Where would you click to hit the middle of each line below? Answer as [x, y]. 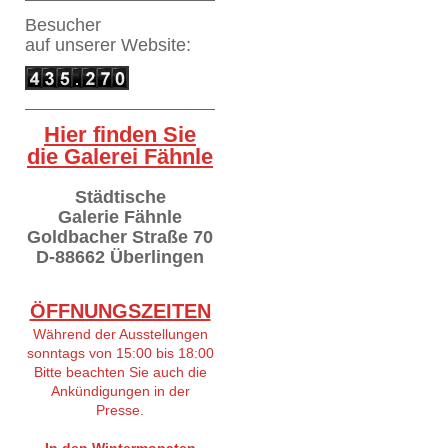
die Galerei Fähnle [120, 156]
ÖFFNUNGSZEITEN [120, 310]
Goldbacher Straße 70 [120, 236]
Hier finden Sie [120, 134]
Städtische [120, 196]
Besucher [63, 24]
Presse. [120, 409]
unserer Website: [123, 44]
